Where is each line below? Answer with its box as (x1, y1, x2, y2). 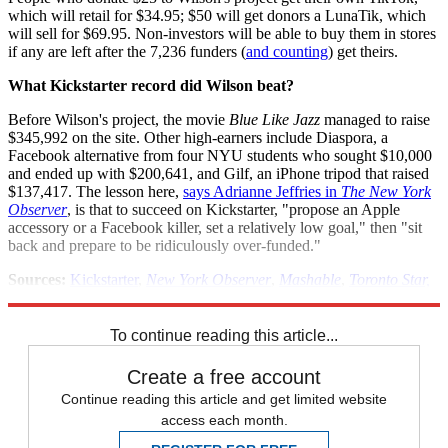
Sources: (8, 271, 66, 288)
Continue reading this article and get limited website (61, 391, 387, 407)
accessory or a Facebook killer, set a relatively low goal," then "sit (8, 219, 422, 236)
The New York (341, 183, 431, 200)
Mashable (279, 271, 341, 288)
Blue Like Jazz (229, 111, 320, 128)
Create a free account (127, 366, 321, 388)
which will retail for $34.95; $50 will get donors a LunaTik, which (8, 7, 426, 24)
